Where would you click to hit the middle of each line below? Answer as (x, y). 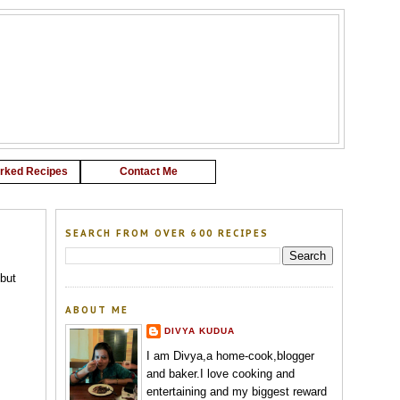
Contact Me (148, 171)
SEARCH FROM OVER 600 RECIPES (167, 233)
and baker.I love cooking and (221, 374)
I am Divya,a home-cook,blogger (230, 356)
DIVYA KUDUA (200, 330)
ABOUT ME (97, 311)
